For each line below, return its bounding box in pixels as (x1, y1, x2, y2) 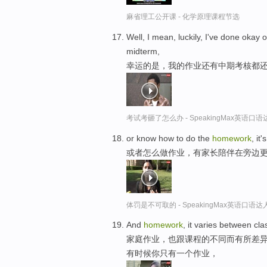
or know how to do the (126, 133, 212, 143)
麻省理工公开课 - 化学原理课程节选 (126, 12, 240, 21)
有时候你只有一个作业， (126, 249, 218, 259)
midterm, (126, 46, 160, 56)
